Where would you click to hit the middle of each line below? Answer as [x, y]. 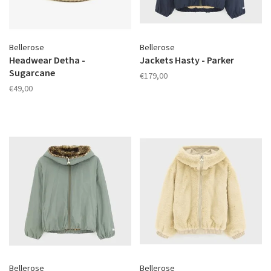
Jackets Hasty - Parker [187, 60]
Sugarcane [32, 73]
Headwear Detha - [47, 60]
